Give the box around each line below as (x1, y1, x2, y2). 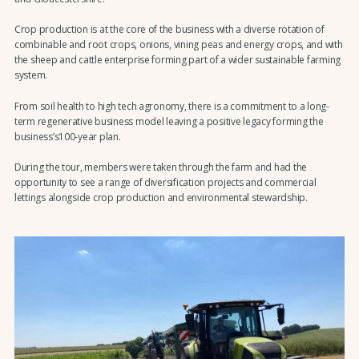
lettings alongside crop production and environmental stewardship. (14, 190, 308, 204)
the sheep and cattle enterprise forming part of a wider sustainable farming (14, 53, 341, 67)
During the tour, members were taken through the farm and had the (14, 159, 308, 174)
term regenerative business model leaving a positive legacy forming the (14, 114, 324, 128)
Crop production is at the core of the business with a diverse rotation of (14, 22, 325, 37)
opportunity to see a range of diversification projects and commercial (14, 175, 317, 189)
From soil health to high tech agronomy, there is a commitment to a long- (14, 99, 329, 113)
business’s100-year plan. (14, 129, 121, 143)
